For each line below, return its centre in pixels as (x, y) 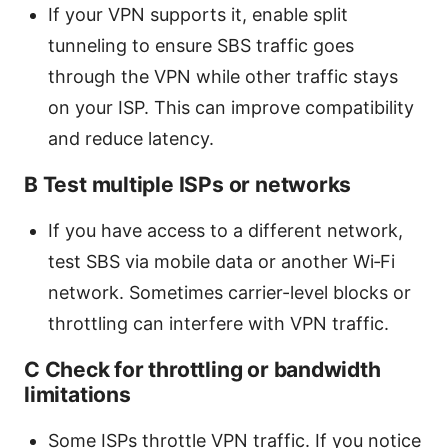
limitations (77, 394)
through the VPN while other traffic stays (223, 76)
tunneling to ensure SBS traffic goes (201, 45)
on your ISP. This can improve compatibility (231, 107)
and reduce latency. (131, 138)
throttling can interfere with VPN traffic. (218, 323)
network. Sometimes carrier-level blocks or (229, 292)
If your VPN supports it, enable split (198, 14)
